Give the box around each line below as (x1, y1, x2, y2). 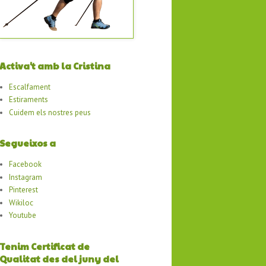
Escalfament (9, 81, 51, 92)
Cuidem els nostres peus (9, 107, 91, 118)
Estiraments (9, 94, 49, 105)
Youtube (9, 210, 37, 221)
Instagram (9, 172, 43, 182)
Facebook (9, 159, 42, 170)
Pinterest (9, 185, 39, 195)
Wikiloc (9, 197, 34, 208)
